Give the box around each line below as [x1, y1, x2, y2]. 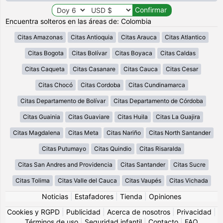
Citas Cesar [166, 65, 198, 73]
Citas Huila [117, 112, 148, 120]
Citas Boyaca [114, 49, 152, 57]
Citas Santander [120, 160, 165, 168]
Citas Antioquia [71, 33, 113, 41]
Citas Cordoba [80, 81, 120, 89]
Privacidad [177, 207, 212, 216]
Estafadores [75, 192, 113, 201]
